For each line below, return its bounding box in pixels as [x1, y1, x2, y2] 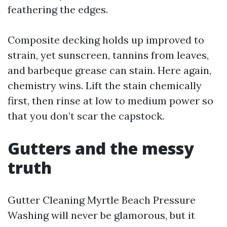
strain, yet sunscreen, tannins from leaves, [8, 49, 209, 61]
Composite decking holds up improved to [8, 33, 204, 46]
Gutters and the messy [8, 137, 194, 159]
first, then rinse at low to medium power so [8, 94, 213, 107]
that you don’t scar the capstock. [8, 109, 164, 122]
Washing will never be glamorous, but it [8, 209, 195, 221]
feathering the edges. [8, 3, 108, 16]
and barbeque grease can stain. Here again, [8, 64, 211, 77]
